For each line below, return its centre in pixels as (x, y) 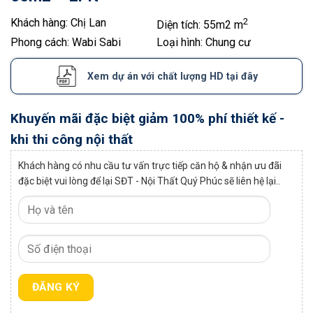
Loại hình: (181, 43)
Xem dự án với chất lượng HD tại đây (172, 77)
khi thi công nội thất (72, 140)
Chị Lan (88, 22)
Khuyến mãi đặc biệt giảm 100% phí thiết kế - (147, 119)
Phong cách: (41, 43)
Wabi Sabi (96, 43)
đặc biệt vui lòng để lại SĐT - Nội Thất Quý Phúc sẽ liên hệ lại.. (149, 181)
